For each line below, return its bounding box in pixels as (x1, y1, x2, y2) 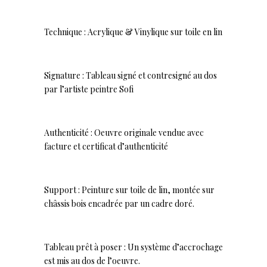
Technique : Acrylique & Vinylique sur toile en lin (44, 26, 222, 38)
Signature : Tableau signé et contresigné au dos (44, 70, 217, 81)
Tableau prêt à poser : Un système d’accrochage (44, 241, 223, 253)
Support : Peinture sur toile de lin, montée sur (44, 184, 215, 195)
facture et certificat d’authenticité (44, 141, 168, 152)
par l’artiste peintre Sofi (44, 83, 133, 95)
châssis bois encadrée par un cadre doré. (44, 198, 194, 209)
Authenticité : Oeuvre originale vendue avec (44, 127, 204, 138)
